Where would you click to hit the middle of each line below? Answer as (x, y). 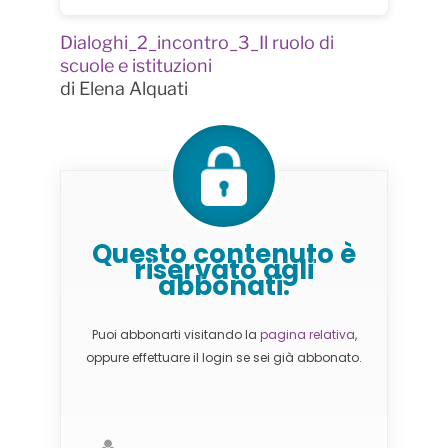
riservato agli (224, 270)
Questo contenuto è (224, 254)
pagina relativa (307, 334)
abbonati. (224, 286)
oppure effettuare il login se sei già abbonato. (224, 357)
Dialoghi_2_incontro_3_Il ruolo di (196, 43)
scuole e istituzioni (135, 66)
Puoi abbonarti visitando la (175, 334)
